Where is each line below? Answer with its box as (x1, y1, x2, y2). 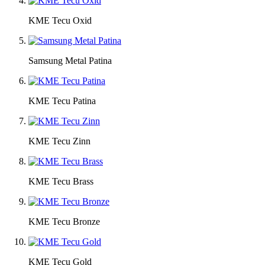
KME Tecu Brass (28, 176, 93, 186)
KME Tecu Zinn (28, 135, 91, 146)
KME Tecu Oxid (28, 15, 92, 25)
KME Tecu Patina (28, 95, 96, 106)
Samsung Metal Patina (28, 55, 112, 66)
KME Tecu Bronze (28, 216, 100, 227)
